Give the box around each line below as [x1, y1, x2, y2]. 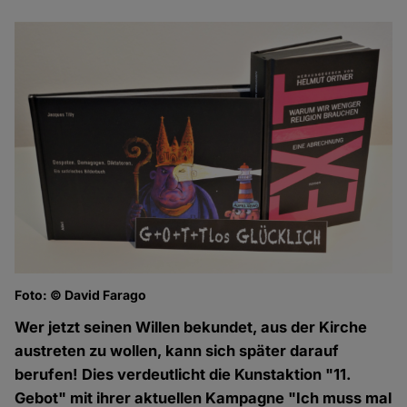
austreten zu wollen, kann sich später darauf [15, 342, 340, 361]
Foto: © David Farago [15, 287, 147, 303]
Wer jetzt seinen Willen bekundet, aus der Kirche [15, 318, 368, 337]
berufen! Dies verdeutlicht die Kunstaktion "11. [15, 365, 352, 384]
